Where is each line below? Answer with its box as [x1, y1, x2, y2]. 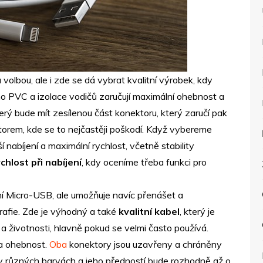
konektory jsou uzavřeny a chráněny [67, 238, 222, 250]
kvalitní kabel [119, 205, 180, 217]
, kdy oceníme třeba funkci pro [82, 156, 207, 168]
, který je [180, 205, 215, 217]
